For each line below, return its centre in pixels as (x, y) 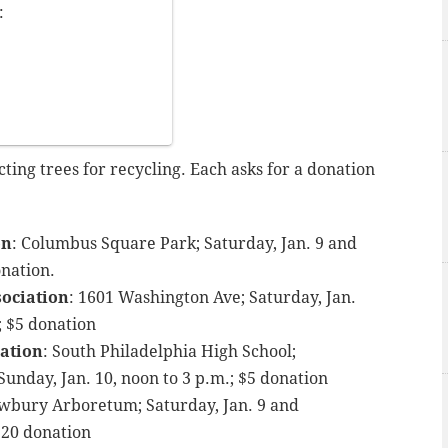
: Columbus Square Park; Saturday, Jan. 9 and (184, 243)
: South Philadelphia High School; (169, 351)
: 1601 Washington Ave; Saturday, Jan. (212, 297)
